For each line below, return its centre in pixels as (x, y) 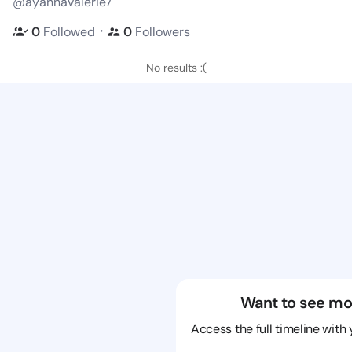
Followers (163, 31)
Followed (69, 31)
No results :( (176, 68)
